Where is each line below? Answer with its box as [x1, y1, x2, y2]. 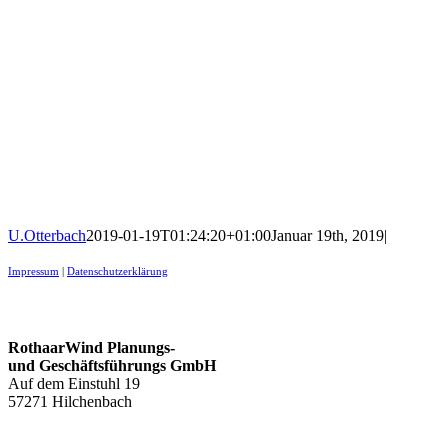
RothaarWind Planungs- [8, 338, 175, 356]
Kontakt [8, 298, 77, 320]
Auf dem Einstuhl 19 [8, 374, 140, 392]
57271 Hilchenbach [8, 392, 132, 410]
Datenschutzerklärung [67, 266, 168, 278]
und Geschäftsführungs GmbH [8, 356, 216, 374]
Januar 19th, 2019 [271, 227, 384, 245]
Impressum [8, 266, 59, 278]
